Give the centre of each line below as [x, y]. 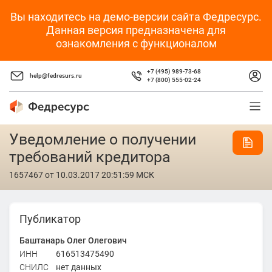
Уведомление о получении [103, 139]
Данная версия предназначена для [136, 30]
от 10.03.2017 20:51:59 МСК [99, 175]
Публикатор [50, 219]
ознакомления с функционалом [136, 43]
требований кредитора [90, 157]
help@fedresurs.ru [56, 76]
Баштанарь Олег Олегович [73, 240]
